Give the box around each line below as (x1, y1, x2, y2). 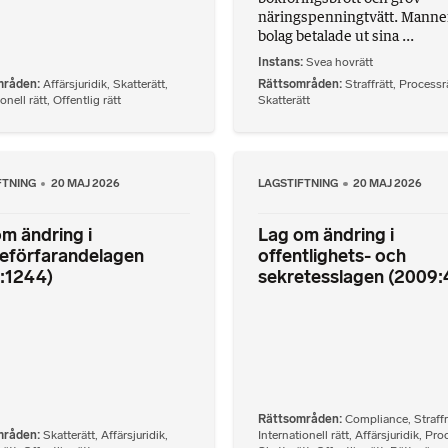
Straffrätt (345, 77, 393, 92)
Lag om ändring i (258, 224, 394, 247)
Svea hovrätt (306, 55, 373, 70)
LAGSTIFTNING (258, 176, 340, 191)
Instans (258, 55, 300, 70)
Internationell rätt (258, 428, 349, 443)
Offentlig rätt (52, 93, 121, 108)
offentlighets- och (258, 245, 406, 268)
